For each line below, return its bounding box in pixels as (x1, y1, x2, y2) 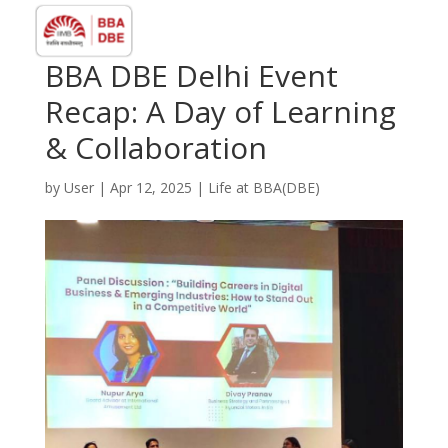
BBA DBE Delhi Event (44, 55, 338, 96)
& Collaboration (44, 127, 267, 168)
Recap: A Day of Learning (44, 91, 396, 132)
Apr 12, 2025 (109, 178, 192, 197)
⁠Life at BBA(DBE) (207, 178, 320, 197)
